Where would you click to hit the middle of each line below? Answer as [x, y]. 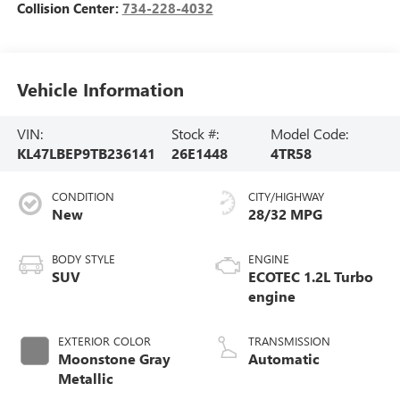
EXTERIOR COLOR [104, 340]
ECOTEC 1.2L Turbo [311, 276]
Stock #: [196, 133]
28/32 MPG [285, 213]
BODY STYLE [83, 258]
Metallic [85, 378]
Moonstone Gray [114, 358]
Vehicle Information [100, 89]
